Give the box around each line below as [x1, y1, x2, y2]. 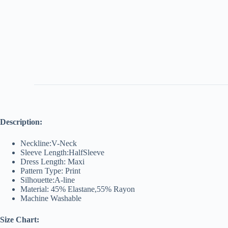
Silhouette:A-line [20, 175, 75, 184]
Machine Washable [20, 193, 81, 203]
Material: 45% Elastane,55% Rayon [20, 184, 135, 193]
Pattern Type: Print [20, 166, 80, 175]
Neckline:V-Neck [20, 138, 77, 148]
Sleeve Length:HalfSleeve [20, 148, 104, 157]
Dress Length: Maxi [20, 157, 84, 166]
